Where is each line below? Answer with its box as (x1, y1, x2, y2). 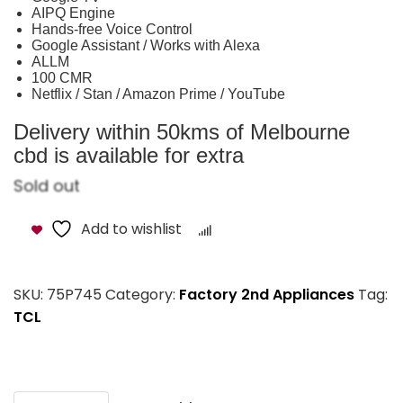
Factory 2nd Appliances (179, 283, 354, 305)
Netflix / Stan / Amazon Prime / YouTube (31, 85, 285, 102)
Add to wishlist (81, 218, 182, 239)
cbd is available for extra (13, 142, 244, 167)
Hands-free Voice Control (31, 21, 193, 37)
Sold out (13, 174, 80, 197)
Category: (105, 283, 179, 305)
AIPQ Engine (31, 4, 115, 21)
